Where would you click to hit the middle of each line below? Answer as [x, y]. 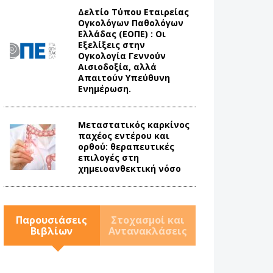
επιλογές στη [108, 158]
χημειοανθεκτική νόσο [129, 169]
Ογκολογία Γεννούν [122, 56]
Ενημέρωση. [104, 89]
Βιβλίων [52, 231]
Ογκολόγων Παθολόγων [130, 23]
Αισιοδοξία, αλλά [117, 67]
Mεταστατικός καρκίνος [133, 125]
